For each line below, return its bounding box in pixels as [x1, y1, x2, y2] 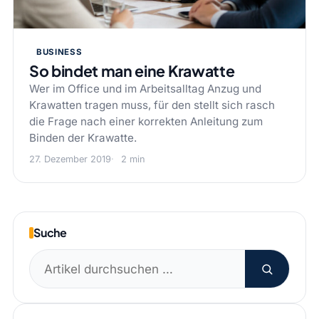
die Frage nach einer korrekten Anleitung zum [28, 115, 263, 129]
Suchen [28, 252, 73, 268]
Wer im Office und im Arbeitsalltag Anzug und [28, 82, 261, 96]
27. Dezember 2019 [28, 154, 111, 165]
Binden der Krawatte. [28, 131, 137, 145]
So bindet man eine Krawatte [28, 61, 235, 81]
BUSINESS [36, 47, 83, 58]
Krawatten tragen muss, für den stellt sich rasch [28, 98, 275, 113]
